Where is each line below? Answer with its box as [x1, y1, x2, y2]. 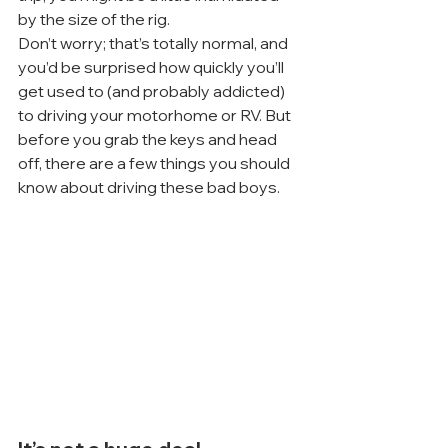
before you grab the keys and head [18, 129, 280, 149]
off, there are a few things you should [18, 153, 293, 173]
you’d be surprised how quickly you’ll [18, 57, 287, 77]
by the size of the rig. [18, 9, 170, 29]
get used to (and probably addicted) [18, 81, 288, 101]
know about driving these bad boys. [18, 177, 280, 197]
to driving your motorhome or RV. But [18, 105, 294, 125]
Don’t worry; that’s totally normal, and [18, 33, 291, 53]
